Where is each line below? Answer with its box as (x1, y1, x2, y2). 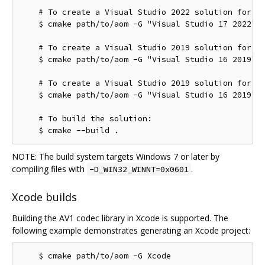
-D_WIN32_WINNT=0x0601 (89, 163, 189, 174)
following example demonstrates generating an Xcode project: (12, 225, 250, 237)
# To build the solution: (20, 113, 152, 124)
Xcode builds (12, 190, 77, 205)
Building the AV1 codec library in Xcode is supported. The (12, 212, 228, 224)
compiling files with (12, 163, 87, 174)
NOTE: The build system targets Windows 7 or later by (12, 150, 219, 162)
